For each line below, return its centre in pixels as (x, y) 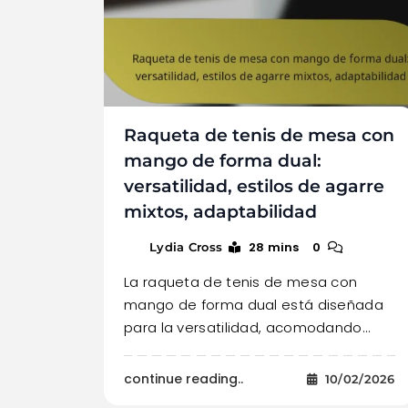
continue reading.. (184, 378)
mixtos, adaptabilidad (220, 211)
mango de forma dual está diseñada (254, 304)
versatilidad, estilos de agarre (254, 186)
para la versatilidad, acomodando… (247, 327)
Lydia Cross (186, 246)
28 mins (274, 247)
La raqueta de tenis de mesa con (241, 281)
